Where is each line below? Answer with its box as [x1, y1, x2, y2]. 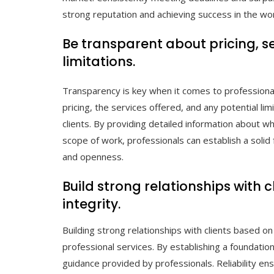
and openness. [62, 150, 124, 163]
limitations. [62, 53, 135, 71]
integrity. [62, 195, 120, 213]
